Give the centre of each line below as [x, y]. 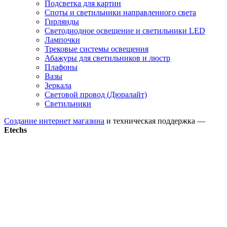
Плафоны [61, 67]
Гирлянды [62, 21]
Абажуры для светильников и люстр [107, 58]
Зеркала [58, 85]
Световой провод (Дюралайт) [96, 94]
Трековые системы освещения [97, 49]
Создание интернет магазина [54, 121]
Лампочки [62, 40]
